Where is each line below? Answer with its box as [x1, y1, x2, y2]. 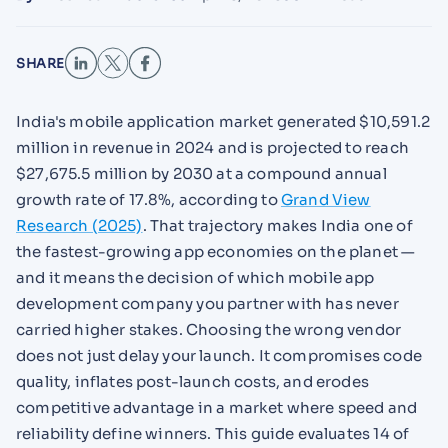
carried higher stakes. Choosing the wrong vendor [16, 320, 402, 340]
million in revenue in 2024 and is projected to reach [16, 138, 409, 158]
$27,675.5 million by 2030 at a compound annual [16, 164, 387, 184]
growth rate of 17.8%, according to [16, 190, 281, 210]
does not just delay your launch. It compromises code [16, 346, 422, 366]
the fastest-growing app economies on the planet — [16, 242, 416, 262]
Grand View [280, 190, 371, 210]
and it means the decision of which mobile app [16, 268, 375, 288]
